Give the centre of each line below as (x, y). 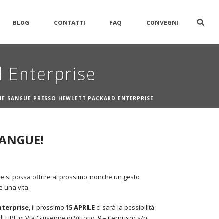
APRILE (85, 207)
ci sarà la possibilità (125, 207)
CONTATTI (70, 22)
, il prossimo (46, 207)
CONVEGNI (163, 22)
